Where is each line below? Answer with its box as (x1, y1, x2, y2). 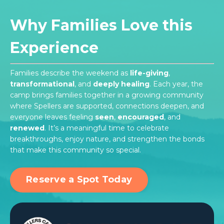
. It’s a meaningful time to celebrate (44, 123, 169, 132)
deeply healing (93, 79, 149, 88)
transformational (10, 79, 74, 88)
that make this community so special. (10, 145, 141, 154)
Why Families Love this (10, 15, 192, 34)
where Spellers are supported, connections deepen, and (10, 101, 204, 110)
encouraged (117, 112, 164, 121)
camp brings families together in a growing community (10, 90, 203, 99)
